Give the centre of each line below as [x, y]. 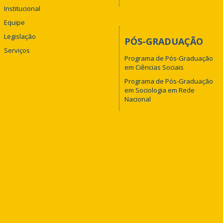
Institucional [22, 8]
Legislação [20, 36]
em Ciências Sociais [154, 67]
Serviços [17, 50]
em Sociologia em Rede [160, 90]
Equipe [14, 22]
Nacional [138, 99]
